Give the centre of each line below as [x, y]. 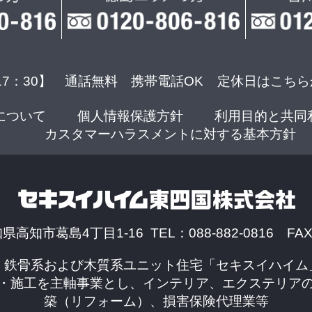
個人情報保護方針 [130, 116]
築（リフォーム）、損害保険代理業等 [156, 301]
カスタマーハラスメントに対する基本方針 [170, 134]
